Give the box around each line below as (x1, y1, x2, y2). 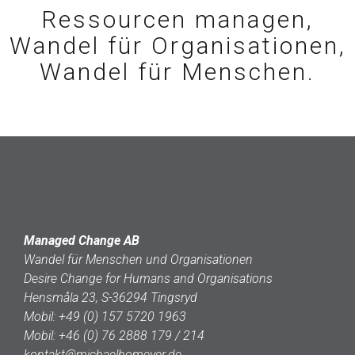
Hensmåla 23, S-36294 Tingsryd (24, 290, 197, 305)
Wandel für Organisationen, (9, 32, 346, 59)
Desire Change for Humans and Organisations (24, 271, 273, 286)
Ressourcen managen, (41, 6, 314, 33)
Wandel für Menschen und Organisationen (24, 252, 253, 267)
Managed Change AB (24, 233, 139, 248)
